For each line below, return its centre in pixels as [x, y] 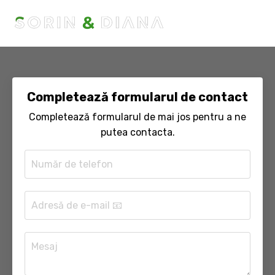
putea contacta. [137, 132]
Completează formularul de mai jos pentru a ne [137, 117]
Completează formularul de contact [137, 97]
